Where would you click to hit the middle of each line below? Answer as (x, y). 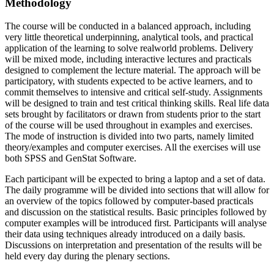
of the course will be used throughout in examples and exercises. (129, 125)
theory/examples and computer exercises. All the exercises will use (133, 147)
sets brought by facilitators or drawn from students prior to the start (133, 114)
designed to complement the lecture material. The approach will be (133, 70)
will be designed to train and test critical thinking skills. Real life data (137, 103)
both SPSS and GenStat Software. (71, 158)
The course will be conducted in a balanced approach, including (128, 26)
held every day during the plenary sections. (87, 256)
